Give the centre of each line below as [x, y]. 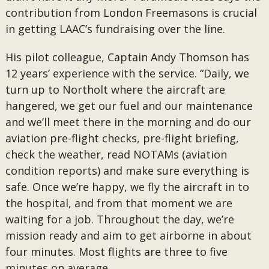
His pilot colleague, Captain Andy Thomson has [127, 57]
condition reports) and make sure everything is [127, 171]
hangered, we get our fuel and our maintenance [129, 106]
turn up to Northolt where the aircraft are [115, 89]
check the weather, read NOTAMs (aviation [116, 154]
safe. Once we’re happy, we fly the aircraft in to [127, 187]
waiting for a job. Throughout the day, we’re [119, 219]
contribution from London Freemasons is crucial [131, 13]
